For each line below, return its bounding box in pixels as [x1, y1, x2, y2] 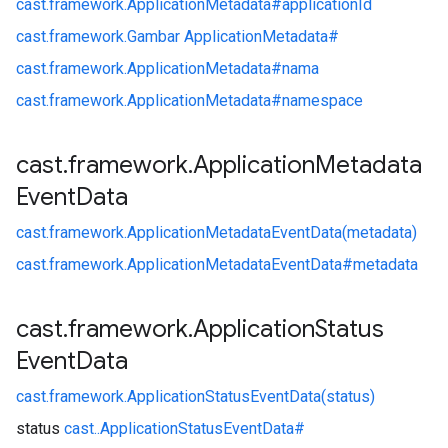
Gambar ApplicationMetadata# [127, 27, 339, 46]
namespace [282, 91, 363, 110]
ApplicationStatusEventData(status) [127, 387, 375, 406]
